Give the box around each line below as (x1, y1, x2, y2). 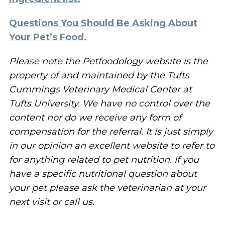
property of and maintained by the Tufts (9, 69, 189, 81)
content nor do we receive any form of (9, 111, 181, 123)
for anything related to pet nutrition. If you (9, 154, 199, 165)
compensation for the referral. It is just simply (9, 126, 213, 137)
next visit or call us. (9, 196, 94, 207)
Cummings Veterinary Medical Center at (9, 83, 192, 95)
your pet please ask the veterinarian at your (9, 182, 206, 193)
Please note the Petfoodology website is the (9, 55, 208, 67)
